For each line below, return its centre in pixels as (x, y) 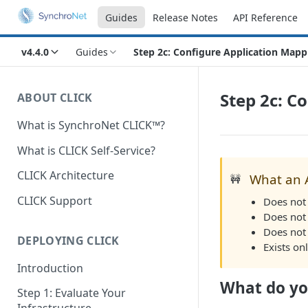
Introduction (50, 268)
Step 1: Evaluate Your (71, 293)
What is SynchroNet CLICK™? (91, 125)
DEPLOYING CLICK (68, 240)
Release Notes (185, 17)
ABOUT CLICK (55, 98)
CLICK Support (55, 201)
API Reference (265, 17)
